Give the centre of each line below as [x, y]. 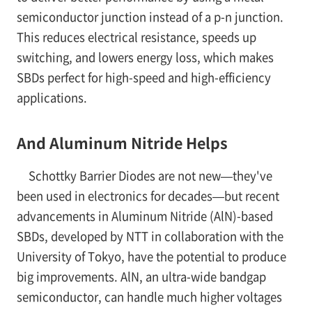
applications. [52, 98]
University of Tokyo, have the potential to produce [151, 257]
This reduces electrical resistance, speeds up [136, 37]
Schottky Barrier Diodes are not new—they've [150, 176]
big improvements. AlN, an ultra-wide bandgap [141, 277]
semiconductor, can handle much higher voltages [149, 297]
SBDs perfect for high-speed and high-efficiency [143, 78]
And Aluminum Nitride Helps [122, 143]
